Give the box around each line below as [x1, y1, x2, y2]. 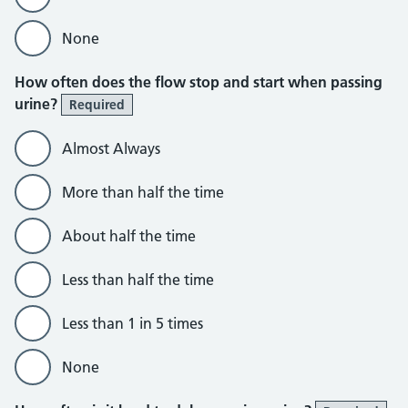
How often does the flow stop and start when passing [15, 73, 382, 91]
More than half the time [62, 183, 224, 201]
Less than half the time [62, 270, 214, 289]
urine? [15, 95, 61, 113]
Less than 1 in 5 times [62, 314, 203, 332]
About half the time [62, 227, 196, 245]
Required [69, 97, 125, 113]
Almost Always [62, 139, 160, 158]
